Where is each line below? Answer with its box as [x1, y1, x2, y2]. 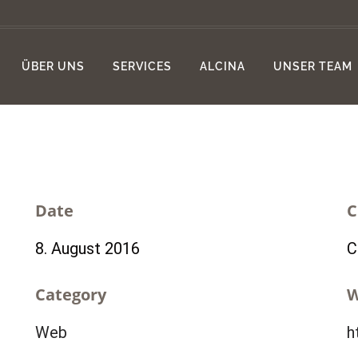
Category [35, 284, 106, 305]
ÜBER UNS [21, 60, 85, 73]
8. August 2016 [35, 239, 140, 258]
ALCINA [199, 60, 245, 73]
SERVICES [112, 60, 172, 73]
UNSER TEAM [272, 60, 352, 73]
